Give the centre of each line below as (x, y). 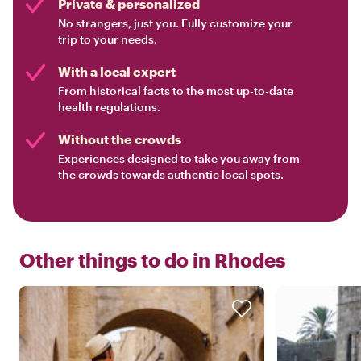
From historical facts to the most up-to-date (176, 91)
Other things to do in (115, 260)
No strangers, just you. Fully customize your (175, 23)
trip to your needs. (108, 39)
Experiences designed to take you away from (179, 159)
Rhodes (250, 260)
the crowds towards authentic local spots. (171, 175)
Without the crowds (120, 139)
